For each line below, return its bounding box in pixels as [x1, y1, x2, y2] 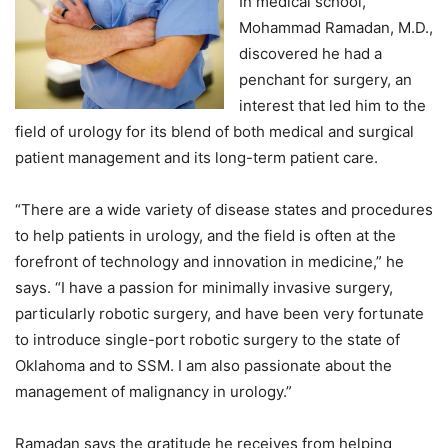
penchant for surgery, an [239, 69, 412, 89]
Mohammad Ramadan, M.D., [239, 17, 433, 37]
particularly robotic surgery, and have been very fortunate [15, 303, 424, 323]
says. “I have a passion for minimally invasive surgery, [15, 277, 393, 297]
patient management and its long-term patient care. [15, 147, 378, 167]
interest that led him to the [239, 95, 426, 115]
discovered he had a [239, 43, 382, 63]
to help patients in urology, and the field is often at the [15, 225, 396, 245]
